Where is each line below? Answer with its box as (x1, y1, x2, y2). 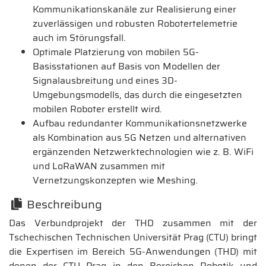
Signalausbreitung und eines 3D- (33, 72, 178, 88)
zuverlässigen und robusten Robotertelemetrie (33, 15, 237, 31)
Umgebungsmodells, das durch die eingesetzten (33, 87, 242, 102)
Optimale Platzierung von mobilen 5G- (33, 44, 199, 59)
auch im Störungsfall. (33, 30, 126, 45)
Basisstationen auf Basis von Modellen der (33, 58, 220, 74)
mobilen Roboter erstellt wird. (33, 101, 162, 116)
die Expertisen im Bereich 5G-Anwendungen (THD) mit (9, 243, 257, 259)
